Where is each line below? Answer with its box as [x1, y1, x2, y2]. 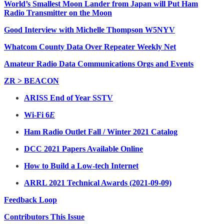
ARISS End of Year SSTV [24, 93, 113, 102]
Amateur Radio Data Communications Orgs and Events [4, 59, 193, 68]
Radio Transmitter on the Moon [4, 8, 112, 17]
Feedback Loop [4, 195, 57, 204]
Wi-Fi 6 [24, 110, 49, 119]
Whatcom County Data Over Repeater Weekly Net [4, 42, 176, 51]
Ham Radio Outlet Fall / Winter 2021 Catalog [24, 127, 177, 136]
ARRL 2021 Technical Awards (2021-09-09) [24, 178, 171, 187]
